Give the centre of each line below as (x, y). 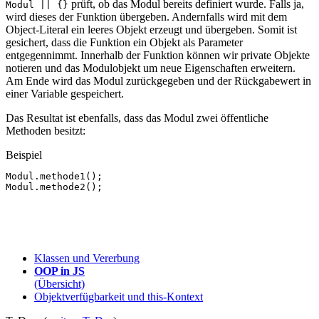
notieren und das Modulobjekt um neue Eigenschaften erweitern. (151, 68)
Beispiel (24, 155)
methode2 (63, 187)
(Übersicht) (59, 284)
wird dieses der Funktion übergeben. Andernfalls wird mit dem (146, 17)
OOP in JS (59, 271)
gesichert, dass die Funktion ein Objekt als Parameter (124, 43)
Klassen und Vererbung (87, 258)
